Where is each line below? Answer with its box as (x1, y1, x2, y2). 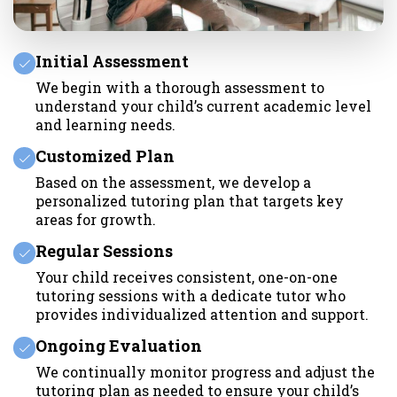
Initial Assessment (35, 51, 189, 73)
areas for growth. (35, 210, 156, 230)
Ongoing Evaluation (35, 335, 202, 357)
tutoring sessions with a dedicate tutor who (35, 286, 346, 306)
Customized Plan (35, 145, 175, 167)
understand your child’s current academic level (35, 97, 371, 116)
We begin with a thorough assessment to (35, 78, 324, 97)
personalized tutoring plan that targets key (35, 191, 344, 211)
